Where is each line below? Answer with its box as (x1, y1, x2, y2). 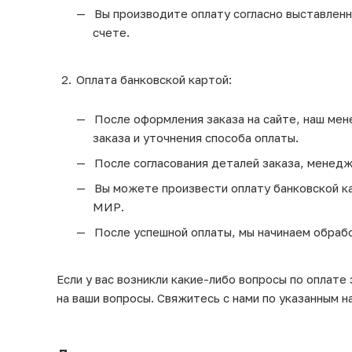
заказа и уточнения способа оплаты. (93, 130, 299, 145)
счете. (93, 24, 130, 39)
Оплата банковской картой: (76, 71, 232, 86)
